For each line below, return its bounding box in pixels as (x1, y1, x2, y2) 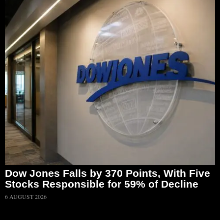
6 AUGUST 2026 (5, 192, 47, 201)
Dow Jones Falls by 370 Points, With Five (5, 167, 210, 179)
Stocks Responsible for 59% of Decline (5, 178, 198, 190)
